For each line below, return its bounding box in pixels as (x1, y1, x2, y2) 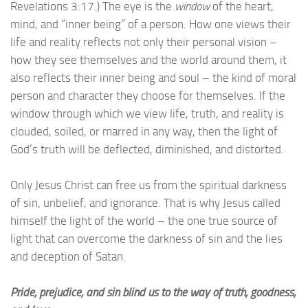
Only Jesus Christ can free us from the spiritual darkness (10, 177, 287, 192)
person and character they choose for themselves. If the (10, 88, 285, 102)
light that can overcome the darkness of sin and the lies (10, 231, 283, 245)
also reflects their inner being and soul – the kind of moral (10, 70, 296, 85)
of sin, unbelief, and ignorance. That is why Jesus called (10, 195, 280, 210)
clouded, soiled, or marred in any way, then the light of (10, 124, 278, 138)
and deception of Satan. (10, 249, 126, 263)
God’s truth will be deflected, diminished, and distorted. (10, 142, 284, 156)
